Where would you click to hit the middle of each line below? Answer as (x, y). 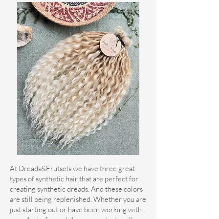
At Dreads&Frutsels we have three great (72, 169)
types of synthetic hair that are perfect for (74, 179)
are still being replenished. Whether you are (78, 199)
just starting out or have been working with (76, 210)
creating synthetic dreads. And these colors (76, 189)
